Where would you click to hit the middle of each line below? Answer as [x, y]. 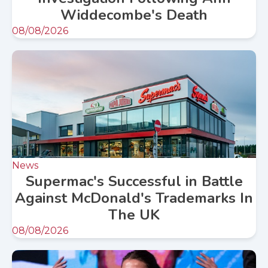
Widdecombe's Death [134, 15]
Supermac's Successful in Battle [134, 182]
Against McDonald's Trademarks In [134, 198]
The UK [134, 215]
